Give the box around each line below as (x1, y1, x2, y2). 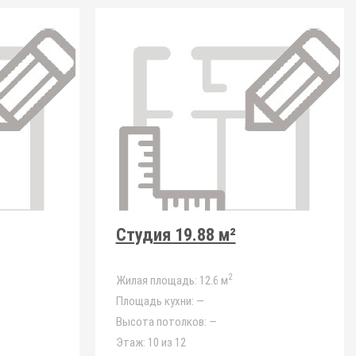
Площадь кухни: (115, 294, 194, 308)
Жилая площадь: (115, 273, 197, 288)
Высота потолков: (115, 315, 207, 329)
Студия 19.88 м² (115, 225, 236, 245)
